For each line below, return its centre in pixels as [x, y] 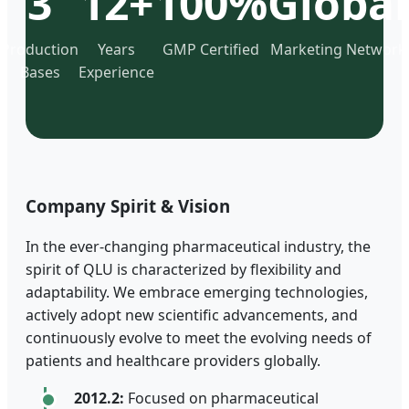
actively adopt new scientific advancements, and [192, 315]
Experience [116, 72]
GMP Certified [211, 49]
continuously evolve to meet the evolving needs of [199, 338]
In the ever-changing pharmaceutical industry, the [198, 247]
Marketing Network [338, 49]
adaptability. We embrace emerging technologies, [197, 293]
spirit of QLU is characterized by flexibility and [184, 270]
